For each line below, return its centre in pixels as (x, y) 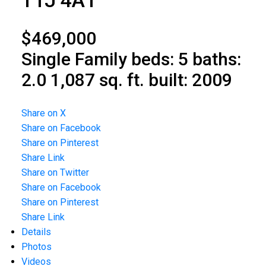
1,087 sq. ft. (97, 80)
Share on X (43, 113)
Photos (36, 247)
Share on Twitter (55, 173)
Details (36, 232)
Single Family (74, 59)
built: (170, 80)
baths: (216, 59)
